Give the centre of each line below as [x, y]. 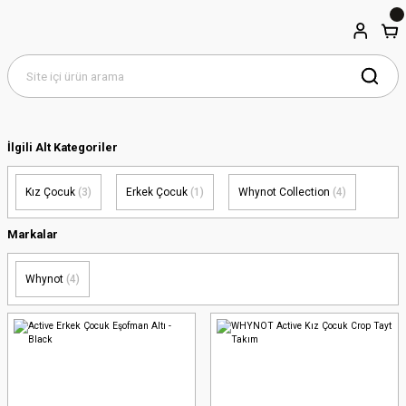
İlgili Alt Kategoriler [63, 147]
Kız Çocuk [52, 192]
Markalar [33, 234]
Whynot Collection [285, 192]
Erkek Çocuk [158, 192]
